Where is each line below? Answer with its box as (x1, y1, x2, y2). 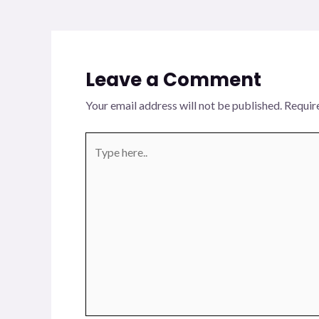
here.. (85, 155, 110, 169)
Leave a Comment (85, 66, 261, 93)
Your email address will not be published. (85, 98, 282, 112)
